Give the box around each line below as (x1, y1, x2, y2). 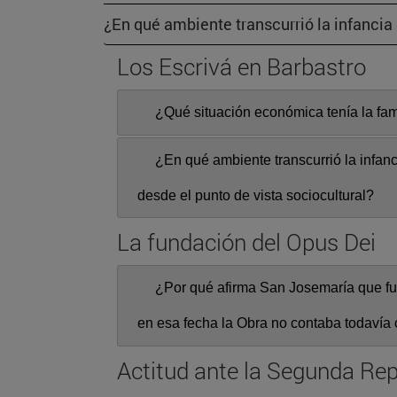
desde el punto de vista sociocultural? (137, 187, 374, 203)
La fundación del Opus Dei (117, 227, 376, 258)
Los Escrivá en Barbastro (117, 51, 366, 82)
